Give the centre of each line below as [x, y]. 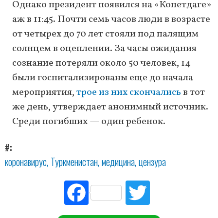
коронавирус [26, 162]
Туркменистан [74, 162]
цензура [152, 162]
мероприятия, [44, 93]
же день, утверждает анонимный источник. [110, 107]
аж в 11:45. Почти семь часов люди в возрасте [111, 20]
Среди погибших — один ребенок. [89, 122]
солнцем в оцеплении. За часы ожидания [104, 49]
